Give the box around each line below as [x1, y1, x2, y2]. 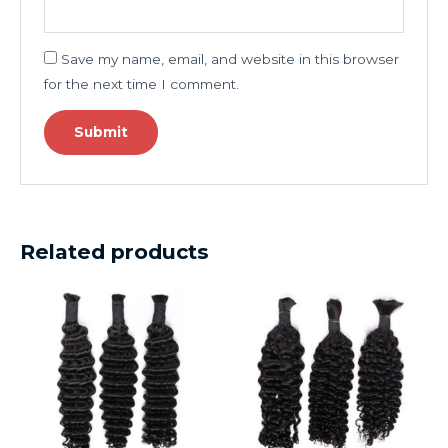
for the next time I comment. [43, 75, 239, 92]
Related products [20, 238, 209, 264]
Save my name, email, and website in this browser [60, 50, 399, 67]
